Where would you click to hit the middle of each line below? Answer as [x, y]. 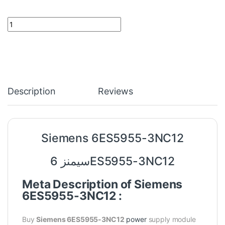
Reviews [116, 91]
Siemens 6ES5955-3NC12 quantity [66, 21]
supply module [171, 219]
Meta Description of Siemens [102, 185]
